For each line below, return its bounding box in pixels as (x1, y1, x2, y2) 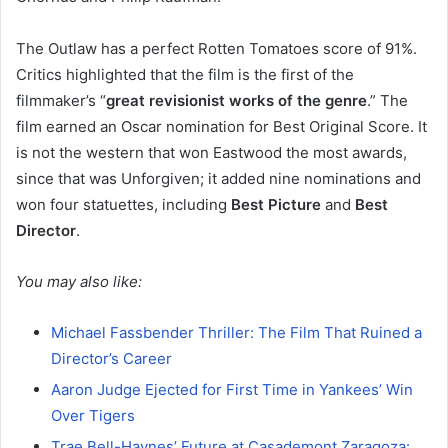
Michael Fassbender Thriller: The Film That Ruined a (51, 322, 422, 342)
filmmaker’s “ (16, 90, 106, 110)
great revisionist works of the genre (106, 90, 367, 110)
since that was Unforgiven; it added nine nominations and (16, 168, 421, 188)
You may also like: (16, 271, 142, 291)
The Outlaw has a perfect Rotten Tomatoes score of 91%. (16, 38, 417, 58)
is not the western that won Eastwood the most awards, (16, 142, 407, 162)
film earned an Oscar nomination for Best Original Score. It (16, 116, 427, 136)
